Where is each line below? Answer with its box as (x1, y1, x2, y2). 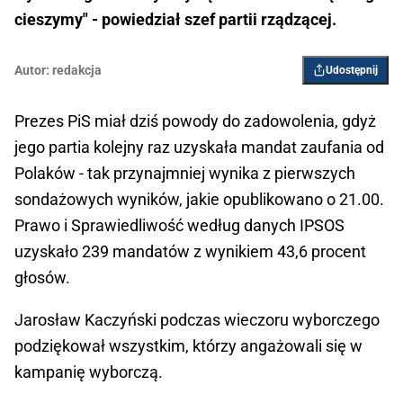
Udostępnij (326, 63, 378, 76)
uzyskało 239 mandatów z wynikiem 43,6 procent (14, 241, 366, 261)
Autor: (14, 62, 49, 77)
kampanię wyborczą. (14, 362, 163, 381)
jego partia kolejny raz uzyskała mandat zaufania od (14, 137, 384, 157)
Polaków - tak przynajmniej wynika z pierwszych (14, 163, 355, 183)
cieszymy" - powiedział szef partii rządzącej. (14, 9, 336, 29)
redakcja (52, 62, 102, 77)
